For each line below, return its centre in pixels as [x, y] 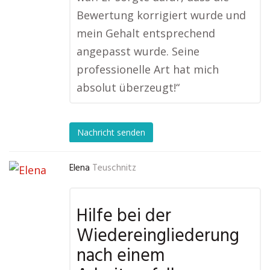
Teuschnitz [114, 168]
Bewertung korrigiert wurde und [161, 15]
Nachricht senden [111, 132]
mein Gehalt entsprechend [146, 33]
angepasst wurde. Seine [138, 52]
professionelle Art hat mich [148, 70]
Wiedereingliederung [158, 237]
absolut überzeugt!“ [128, 88]
